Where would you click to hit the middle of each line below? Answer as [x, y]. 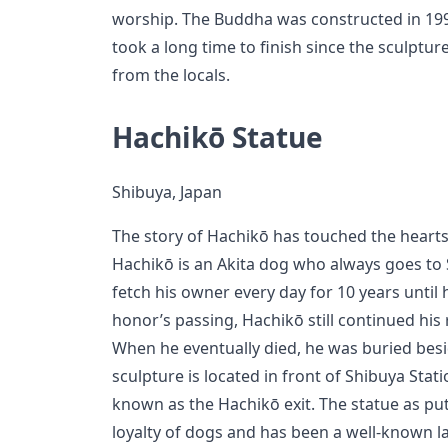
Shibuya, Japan [167, 192]
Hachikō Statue [217, 137]
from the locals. [171, 75]
